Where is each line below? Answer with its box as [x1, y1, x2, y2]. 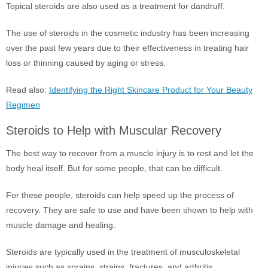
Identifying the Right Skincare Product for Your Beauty [49, 85, 252, 95]
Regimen [6, 100, 40, 109]
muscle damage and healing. [6, 220, 115, 230]
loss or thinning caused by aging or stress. [6, 58, 166, 68]
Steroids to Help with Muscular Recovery [6, 124, 221, 137]
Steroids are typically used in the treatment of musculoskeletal [6, 247, 240, 257]
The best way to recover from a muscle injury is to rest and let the [6, 148, 254, 158]
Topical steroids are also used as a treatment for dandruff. [6, 1, 225, 11]
